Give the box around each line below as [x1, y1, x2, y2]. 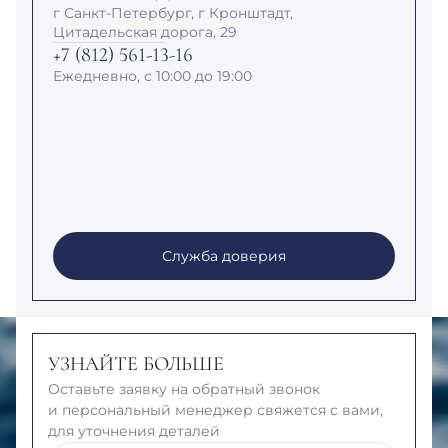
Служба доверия [162, 246, 286, 265]
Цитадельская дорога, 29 [53, 22, 237, 41]
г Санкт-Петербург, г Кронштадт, [53, 3, 293, 22]
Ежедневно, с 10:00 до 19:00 [53, 66, 252, 85]
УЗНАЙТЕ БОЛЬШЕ [48, 351, 224, 376]
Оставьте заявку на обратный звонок [48, 379, 320, 398]
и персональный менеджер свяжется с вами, [48, 400, 383, 419]
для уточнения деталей [48, 421, 220, 440]
